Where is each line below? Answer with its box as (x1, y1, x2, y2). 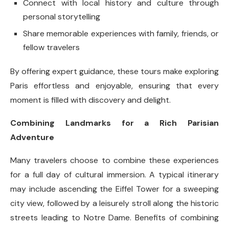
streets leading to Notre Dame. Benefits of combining (10, 212, 219, 223)
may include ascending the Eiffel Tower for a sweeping (10, 183, 219, 194)
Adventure (10, 131, 54, 143)
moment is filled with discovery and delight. (10, 94, 171, 105)
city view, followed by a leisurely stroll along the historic (10, 197, 219, 209)
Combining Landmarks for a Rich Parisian (10, 117, 219, 128)
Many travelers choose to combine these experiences (10, 154, 219, 166)
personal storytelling (23, 11, 100, 22)
